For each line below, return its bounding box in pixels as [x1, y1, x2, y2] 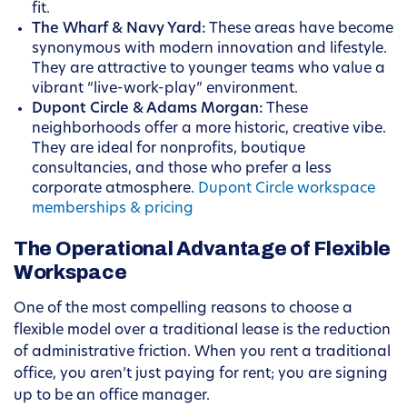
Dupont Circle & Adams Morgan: [32, 102, 263, 117]
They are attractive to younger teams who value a [32, 62, 385, 77]
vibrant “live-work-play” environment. [32, 82, 298, 97]
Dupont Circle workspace [198, 182, 375, 197]
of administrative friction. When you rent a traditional [14, 345, 391, 361]
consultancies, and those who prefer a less [32, 162, 332, 177]
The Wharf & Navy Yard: [32, 22, 205, 37]
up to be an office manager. [14, 389, 210, 404]
